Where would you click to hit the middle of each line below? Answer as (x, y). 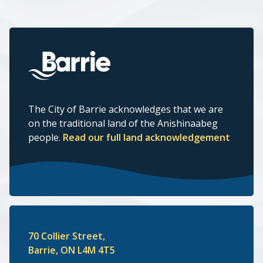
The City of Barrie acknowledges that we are (126, 109)
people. (45, 137)
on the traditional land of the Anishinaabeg (123, 123)
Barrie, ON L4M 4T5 (72, 250)
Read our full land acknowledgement (146, 137)
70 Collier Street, (67, 236)
